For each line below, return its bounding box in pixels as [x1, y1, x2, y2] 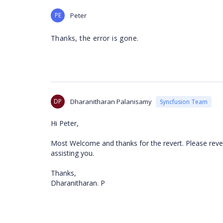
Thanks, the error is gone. [51, 33, 139, 43]
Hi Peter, [51, 118, 79, 128]
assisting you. [51, 148, 94, 158]
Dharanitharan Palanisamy [70, 97, 152, 107]
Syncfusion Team [160, 97, 208, 106]
